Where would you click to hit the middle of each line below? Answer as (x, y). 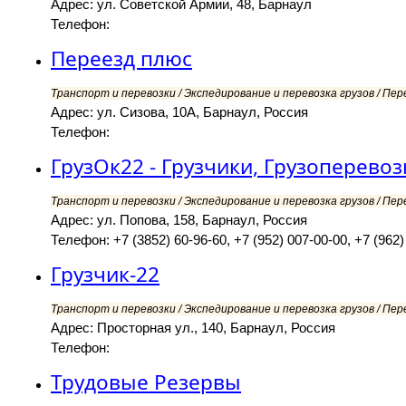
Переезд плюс (121, 59)
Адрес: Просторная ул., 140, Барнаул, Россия (193, 328)
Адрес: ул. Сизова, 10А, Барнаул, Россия (179, 112)
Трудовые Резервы (146, 382)
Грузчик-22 (105, 275)
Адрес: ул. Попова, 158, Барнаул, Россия (179, 220)
